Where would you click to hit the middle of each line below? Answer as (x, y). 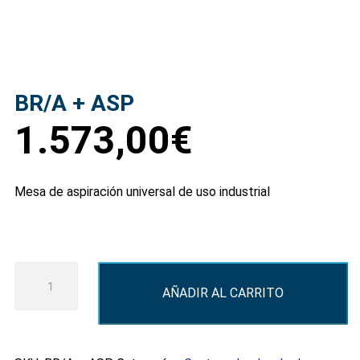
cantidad (40, 337)
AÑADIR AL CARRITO (223, 293)
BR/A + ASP (74, 103)
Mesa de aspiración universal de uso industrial (142, 192)
